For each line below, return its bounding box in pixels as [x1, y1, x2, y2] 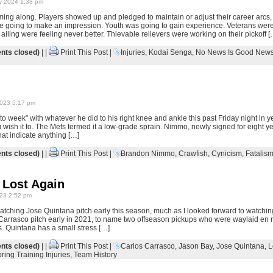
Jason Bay [178, 242, 213, 250]
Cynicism [211, 149, 242, 158]
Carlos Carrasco [120, 242, 175, 250]
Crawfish [178, 149, 208, 158]
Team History [73, 250, 117, 259]
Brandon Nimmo [120, 149, 175, 158]
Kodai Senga [148, 48, 192, 57]
